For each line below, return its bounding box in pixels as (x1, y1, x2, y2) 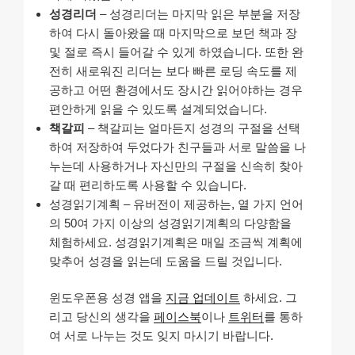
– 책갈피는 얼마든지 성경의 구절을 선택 (85, 120, 300, 135)
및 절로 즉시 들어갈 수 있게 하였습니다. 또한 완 (49, 44, 303, 59)
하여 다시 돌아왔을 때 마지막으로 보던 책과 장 (49, 25, 297, 40)
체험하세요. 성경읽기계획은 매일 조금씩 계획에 (49, 235, 303, 249)
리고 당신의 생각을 (49, 310, 154, 324)
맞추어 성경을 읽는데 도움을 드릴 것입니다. (49, 254, 282, 268)
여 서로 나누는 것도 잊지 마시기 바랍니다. (49, 329, 273, 343)
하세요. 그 (240, 291, 297, 305)
